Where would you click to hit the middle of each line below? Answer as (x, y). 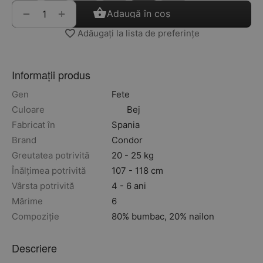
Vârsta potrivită (43, 186)
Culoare (28, 109)
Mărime (27, 201)
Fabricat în (33, 124)
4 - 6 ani (129, 186)
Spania (126, 124)
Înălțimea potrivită (49, 170)
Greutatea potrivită (50, 155)
